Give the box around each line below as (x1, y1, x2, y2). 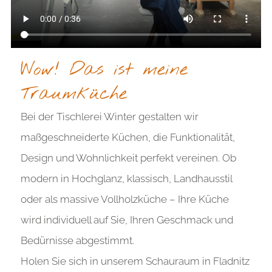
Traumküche (20, 81, 127, 106)
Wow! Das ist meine (20, 57, 188, 82)
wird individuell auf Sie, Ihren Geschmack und (20, 213, 233, 226)
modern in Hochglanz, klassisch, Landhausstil (20, 172, 232, 185)
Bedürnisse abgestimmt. (20, 234, 134, 246)
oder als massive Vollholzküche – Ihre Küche (20, 192, 229, 205)
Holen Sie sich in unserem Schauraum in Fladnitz (20, 254, 250, 267)
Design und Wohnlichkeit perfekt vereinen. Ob (20, 151, 236, 164)
